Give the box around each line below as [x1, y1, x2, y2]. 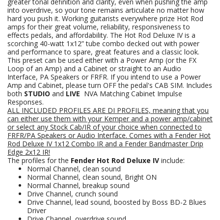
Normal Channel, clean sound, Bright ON [27, 172, 157, 182]
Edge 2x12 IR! [7, 147, 50, 157]
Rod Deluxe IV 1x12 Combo [7, 139, 97, 148]
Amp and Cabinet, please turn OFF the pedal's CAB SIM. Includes [7, 81, 212, 90]
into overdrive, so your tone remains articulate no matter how [7, 5, 204, 15]
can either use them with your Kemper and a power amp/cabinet [7, 114, 213, 123]
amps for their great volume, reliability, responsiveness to [7, 22, 190, 31]
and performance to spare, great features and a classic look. [7, 47, 199, 56]
